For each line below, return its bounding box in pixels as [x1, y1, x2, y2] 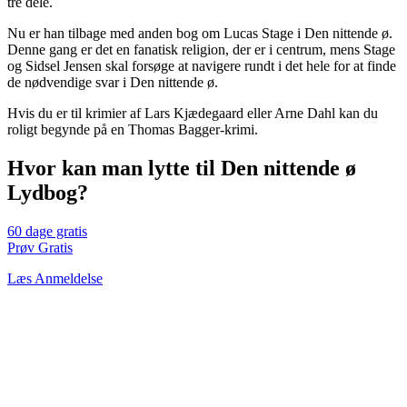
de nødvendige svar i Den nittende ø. [7, 74, 218, 91]
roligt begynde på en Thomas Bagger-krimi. [7, 122, 258, 138]
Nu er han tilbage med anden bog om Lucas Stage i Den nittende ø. [7, 25, 392, 42]
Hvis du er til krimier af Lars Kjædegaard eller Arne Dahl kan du [7, 105, 378, 122]
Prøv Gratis [7, 240, 73, 256]
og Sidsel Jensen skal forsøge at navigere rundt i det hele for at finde [7, 58, 396, 74]
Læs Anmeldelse [7, 271, 103, 287]
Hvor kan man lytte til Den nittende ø [7, 156, 356, 181]
